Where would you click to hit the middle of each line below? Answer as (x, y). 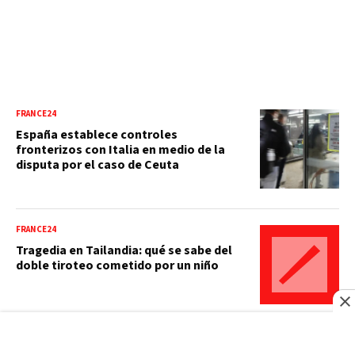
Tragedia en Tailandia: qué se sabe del (124, 251)
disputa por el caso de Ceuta (97, 165)
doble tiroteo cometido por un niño (117, 266)
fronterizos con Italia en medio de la (120, 150)
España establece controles (97, 135)
